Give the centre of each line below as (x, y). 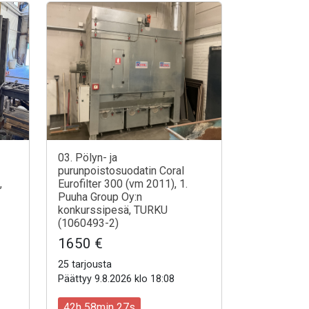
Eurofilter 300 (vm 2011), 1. (123, 184)
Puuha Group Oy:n (100, 197)
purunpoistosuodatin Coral (121, 171)
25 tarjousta (85, 265)
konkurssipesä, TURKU (113, 210)
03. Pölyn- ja (88, 158)
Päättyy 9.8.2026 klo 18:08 (116, 279)
